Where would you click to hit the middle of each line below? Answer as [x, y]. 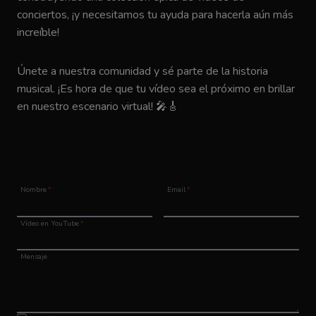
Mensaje [34, 257]
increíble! [38, 33]
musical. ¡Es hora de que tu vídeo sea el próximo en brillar [156, 89]
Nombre [34, 190]
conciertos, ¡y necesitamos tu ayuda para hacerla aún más [155, 15]
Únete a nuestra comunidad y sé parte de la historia [142, 72]
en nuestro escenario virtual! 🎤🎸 [98, 107]
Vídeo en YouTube [50, 223]
